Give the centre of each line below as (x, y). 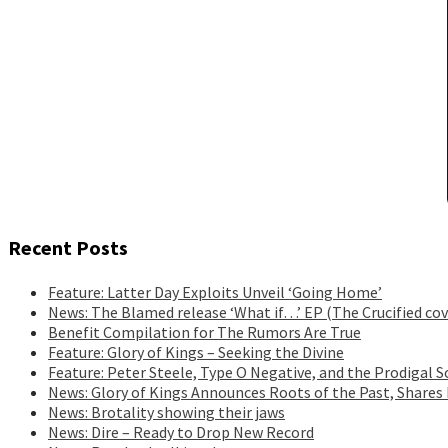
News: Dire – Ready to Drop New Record (181, 431)
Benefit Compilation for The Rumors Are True (204, 331)
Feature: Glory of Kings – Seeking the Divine (196, 351)
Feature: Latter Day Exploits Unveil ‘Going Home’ (215, 291)
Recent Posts (68, 247)
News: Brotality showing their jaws (166, 411)
